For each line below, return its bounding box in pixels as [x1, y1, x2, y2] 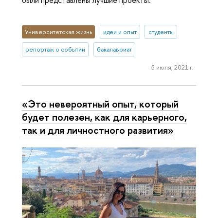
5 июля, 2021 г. [151, 63, 193, 72]
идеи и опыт [103, 28, 137, 36]
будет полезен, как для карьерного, [22, 109, 187, 124]
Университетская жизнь [25, 28, 92, 36]
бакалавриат [96, 45, 132, 54]
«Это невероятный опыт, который [22, 96, 179, 110]
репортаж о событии [25, 45, 86, 54]
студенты [148, 28, 174, 36]
